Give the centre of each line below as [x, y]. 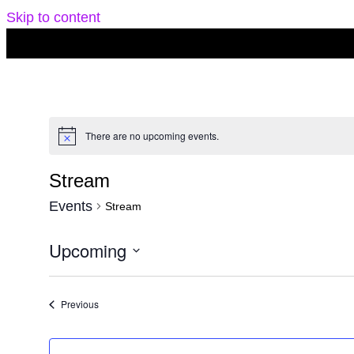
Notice [71, 141]
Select [68, 274]
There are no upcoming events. [152, 136]
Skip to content [53, 17]
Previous [79, 304]
